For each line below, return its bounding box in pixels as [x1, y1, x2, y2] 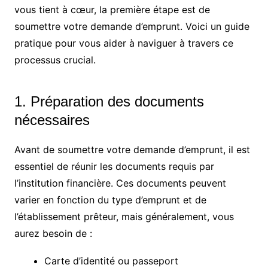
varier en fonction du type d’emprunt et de [14, 194, 206, 206]
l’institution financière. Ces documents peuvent [14, 177, 226, 190]
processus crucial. [14, 54, 96, 66]
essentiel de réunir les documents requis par [14, 160, 214, 173]
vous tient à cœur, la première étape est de [14, 4, 210, 16]
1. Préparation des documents [14, 93, 204, 110]
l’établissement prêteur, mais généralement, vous [14, 211, 234, 223]
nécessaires [14, 112, 90, 129]
